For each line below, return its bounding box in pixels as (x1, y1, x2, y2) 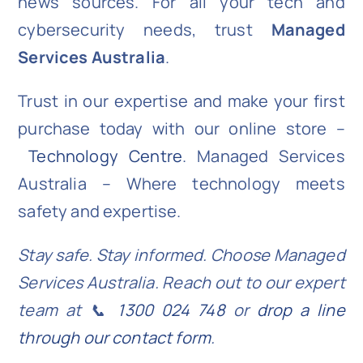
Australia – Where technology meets (18, 173, 345, 195)
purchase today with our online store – (18, 117, 345, 140)
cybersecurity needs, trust (18, 19, 271, 41)
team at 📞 (18, 299, 118, 322)
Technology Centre (28, 145, 182, 168)
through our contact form (18, 327, 211, 349)
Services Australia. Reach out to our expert (18, 271, 345, 294)
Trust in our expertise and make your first (18, 90, 345, 113)
